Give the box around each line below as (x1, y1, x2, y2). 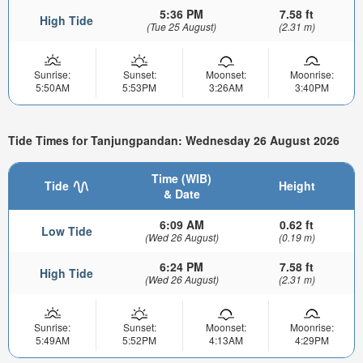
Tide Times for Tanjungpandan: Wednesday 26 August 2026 (8, 131, 340, 148)
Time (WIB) (152, 169, 211, 186)
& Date (163, 185, 200, 202)
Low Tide (41, 222, 92, 239)
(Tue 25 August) (147, 19, 216, 34)
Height (278, 177, 315, 194)
